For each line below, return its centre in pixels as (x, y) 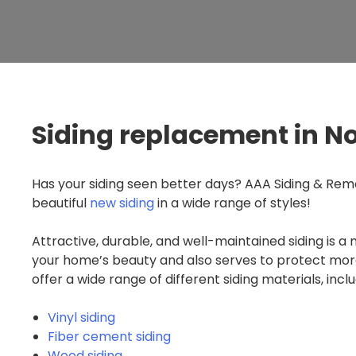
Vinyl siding (81, 318)
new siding (122, 203)
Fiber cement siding (109, 337)
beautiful (61, 203)
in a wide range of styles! (232, 203)
